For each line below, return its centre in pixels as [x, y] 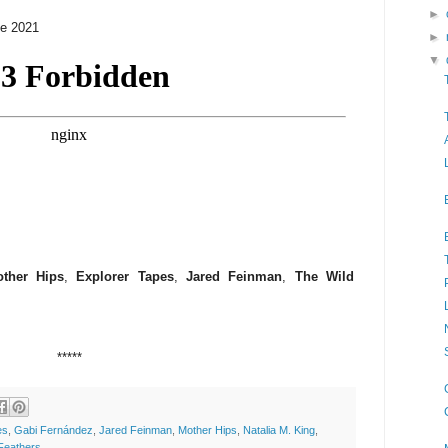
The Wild [324, 277]
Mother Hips [207, 430]
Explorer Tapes [125, 277]
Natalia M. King [279, 430]
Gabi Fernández [53, 430]
